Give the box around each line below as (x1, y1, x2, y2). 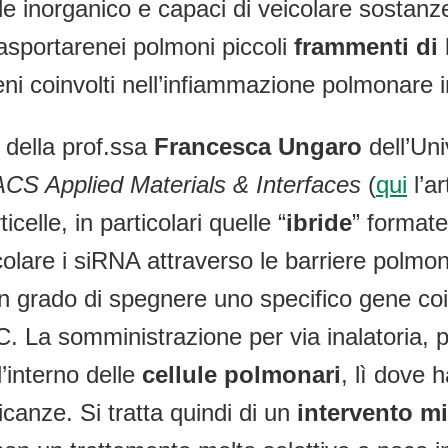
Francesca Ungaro (154, 133, 369, 161)
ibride (286, 209, 352, 237)
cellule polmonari (142, 361, 341, 389)
